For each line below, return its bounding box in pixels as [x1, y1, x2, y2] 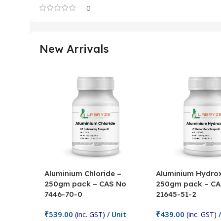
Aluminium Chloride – [44, 168, 121, 178]
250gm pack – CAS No [44, 179, 126, 188]
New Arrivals [39, 42, 109, 56]
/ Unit [105, 209, 126, 219]
